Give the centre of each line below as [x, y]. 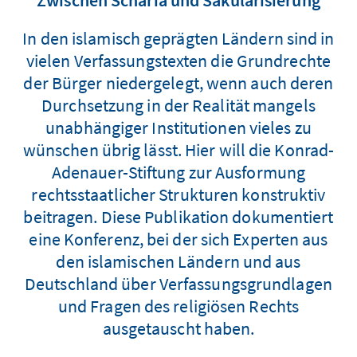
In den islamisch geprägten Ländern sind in [178, 38]
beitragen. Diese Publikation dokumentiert [178, 217]
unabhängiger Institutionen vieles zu [178, 127]
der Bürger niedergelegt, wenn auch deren [178, 83]
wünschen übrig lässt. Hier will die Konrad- [178, 150]
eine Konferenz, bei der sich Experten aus [178, 239]
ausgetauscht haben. [178, 328]
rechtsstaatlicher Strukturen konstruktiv [178, 194]
